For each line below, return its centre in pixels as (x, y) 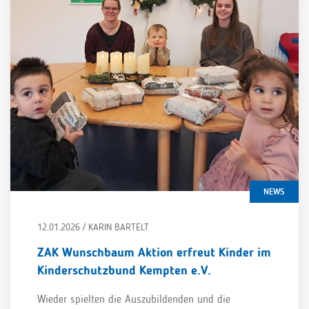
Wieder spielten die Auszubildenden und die (133, 299)
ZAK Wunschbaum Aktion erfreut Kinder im (154, 253)
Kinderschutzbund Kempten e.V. (124, 271)
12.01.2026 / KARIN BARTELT (93, 228)
